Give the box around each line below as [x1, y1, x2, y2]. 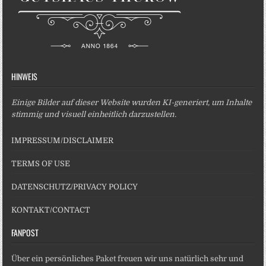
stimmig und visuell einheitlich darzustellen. [11, 110, 177, 119]
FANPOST [11, 226, 39, 239]
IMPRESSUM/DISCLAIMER [11, 136, 114, 145]
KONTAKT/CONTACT [11, 205, 91, 215]
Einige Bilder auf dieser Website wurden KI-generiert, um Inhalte [11, 98, 252, 107]
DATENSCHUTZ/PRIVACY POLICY [11, 182, 138, 192]
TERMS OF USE [11, 159, 71, 169]
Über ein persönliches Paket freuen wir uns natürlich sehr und [11, 254, 244, 264]
